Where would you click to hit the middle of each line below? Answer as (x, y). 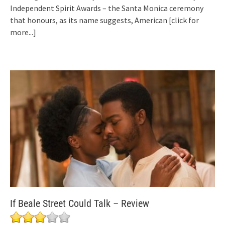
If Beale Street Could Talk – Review (80, 203)
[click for (184, 20)
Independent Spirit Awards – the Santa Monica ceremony (107, 8)
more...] (23, 32)
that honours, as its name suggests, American (89, 20)
